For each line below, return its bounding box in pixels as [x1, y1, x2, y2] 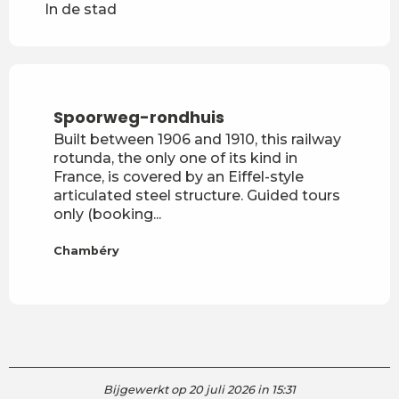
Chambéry [53, 243, 119, 257]
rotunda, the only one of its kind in [53, 149, 297, 167]
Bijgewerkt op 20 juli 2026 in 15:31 [103, 382, 296, 396]
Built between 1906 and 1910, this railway [53, 130, 341, 148]
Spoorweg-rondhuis [53, 105, 224, 128]
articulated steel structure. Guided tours [53, 186, 340, 204]
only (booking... [53, 205, 161, 223]
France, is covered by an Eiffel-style [53, 167, 304, 185]
